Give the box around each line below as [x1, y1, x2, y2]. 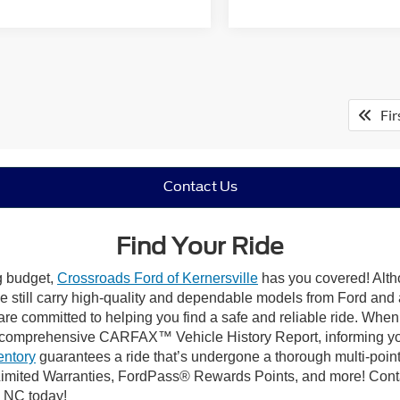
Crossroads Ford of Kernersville [57, 270, 258, 286]
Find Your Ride [116, 231, 284, 260]
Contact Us [162, 179, 237, 196]
